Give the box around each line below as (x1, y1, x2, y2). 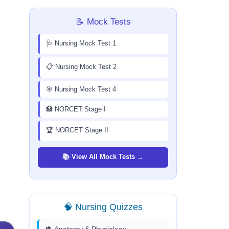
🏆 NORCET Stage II (46, 126, 108, 134)
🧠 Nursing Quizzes (63, 202, 143, 213)
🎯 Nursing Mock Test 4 (46, 85, 116, 94)
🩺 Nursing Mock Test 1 (46, 39, 116, 48)
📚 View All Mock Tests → (62, 153, 144, 161)
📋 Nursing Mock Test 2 (46, 63, 117, 71)
